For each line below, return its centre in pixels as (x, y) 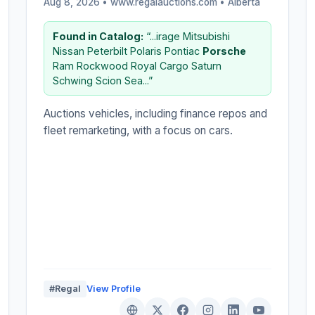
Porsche (225, 51)
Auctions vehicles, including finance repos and (156, 113)
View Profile (114, 288)
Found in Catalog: (98, 36)
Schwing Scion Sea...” (103, 80)
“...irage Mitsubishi (187, 36)
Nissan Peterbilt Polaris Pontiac (128, 51)
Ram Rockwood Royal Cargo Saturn (137, 65)
